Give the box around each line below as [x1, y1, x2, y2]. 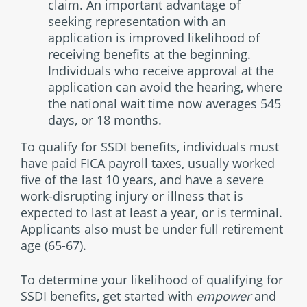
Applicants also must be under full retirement [21, 221, 283, 237]
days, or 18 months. [48, 112, 162, 128]
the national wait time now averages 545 [48, 95, 281, 112]
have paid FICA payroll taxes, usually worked [21, 155, 275, 171]
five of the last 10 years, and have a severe [21, 171, 264, 188]
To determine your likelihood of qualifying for [21, 271, 283, 288]
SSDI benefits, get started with [21, 288, 196, 304]
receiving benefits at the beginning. [48, 46, 251, 62]
